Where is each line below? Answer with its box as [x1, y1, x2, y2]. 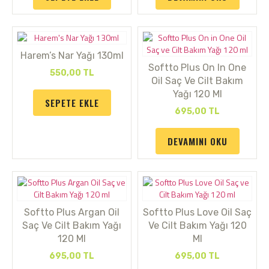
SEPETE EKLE [44, 96, 99, 109]
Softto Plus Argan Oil [24, 207, 119, 218]
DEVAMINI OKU [167, 134, 228, 148]
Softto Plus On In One [148, 62, 246, 73]
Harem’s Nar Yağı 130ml [20, 50, 124, 61]
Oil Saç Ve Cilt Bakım [151, 75, 243, 86]
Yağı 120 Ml [172, 88, 222, 100]
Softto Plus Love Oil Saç [143, 207, 252, 218]
